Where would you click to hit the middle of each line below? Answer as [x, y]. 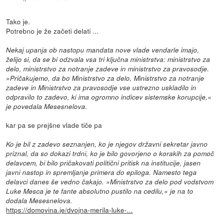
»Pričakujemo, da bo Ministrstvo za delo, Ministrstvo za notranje [105, 78]
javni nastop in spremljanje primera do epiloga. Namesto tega [102, 172]
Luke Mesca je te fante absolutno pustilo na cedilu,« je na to [100, 191]
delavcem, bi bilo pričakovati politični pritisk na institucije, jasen [104, 163]
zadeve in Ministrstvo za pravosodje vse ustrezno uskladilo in [101, 87]
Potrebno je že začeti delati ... [53, 30]
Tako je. [18, 21]
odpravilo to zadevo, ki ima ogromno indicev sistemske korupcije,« [109, 97]
